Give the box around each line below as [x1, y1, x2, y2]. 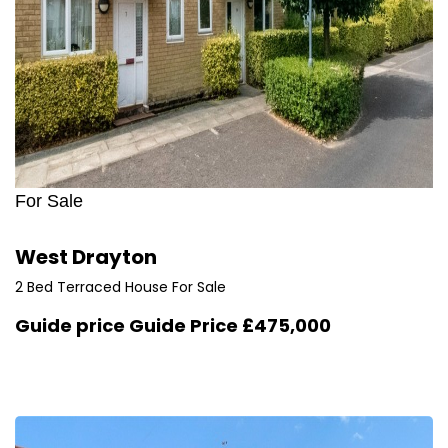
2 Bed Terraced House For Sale [15, 277, 226, 297]
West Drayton [15, 243, 157, 271]
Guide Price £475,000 [129, 313, 331, 338]
